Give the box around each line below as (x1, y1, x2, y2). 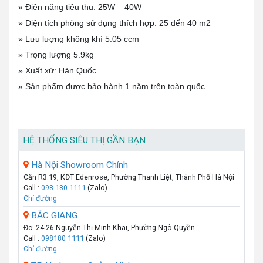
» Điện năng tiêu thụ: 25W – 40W (18, 2, 141, 12)
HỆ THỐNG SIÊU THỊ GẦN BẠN (23, 135, 146, 146)
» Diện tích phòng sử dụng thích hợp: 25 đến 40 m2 (18, 18, 211, 28)
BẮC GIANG (29, 210, 77, 221)
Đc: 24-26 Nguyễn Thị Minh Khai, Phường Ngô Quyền (23, 223, 195, 232)
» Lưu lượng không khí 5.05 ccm (18, 33, 139, 43)
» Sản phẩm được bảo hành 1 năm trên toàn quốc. (18, 81, 207, 91)
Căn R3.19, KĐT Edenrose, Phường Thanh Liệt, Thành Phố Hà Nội (23, 173, 236, 182)
